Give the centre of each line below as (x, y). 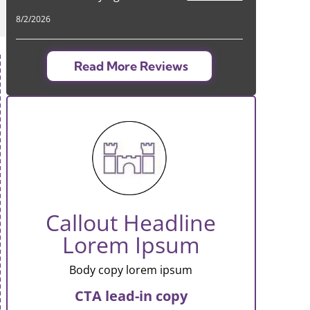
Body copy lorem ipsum (131, 270)
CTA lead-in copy (131, 296)
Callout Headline (131, 223)
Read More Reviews (131, 66)
